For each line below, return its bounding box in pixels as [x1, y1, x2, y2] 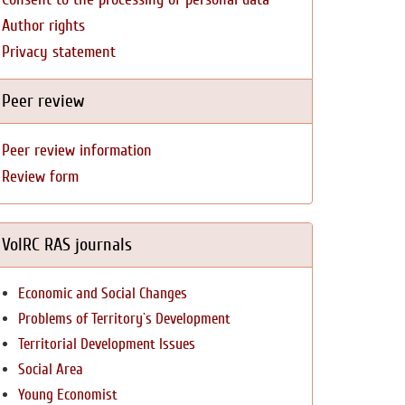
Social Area [18, 361, 83, 378]
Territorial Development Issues [18, 335, 195, 353]
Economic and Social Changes [18, 285, 187, 302]
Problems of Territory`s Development [18, 310, 231, 327]
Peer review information [2, 141, 152, 160]
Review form [2, 167, 79, 186]
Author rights [2, 16, 85, 35]
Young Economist [18, 386, 118, 403]
